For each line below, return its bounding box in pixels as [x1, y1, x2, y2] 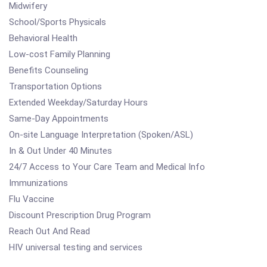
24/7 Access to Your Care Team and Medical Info [9, 162, 205, 172]
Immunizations [9, 178, 68, 188]
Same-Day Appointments [9, 113, 108, 124]
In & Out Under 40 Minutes [9, 145, 112, 156]
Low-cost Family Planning [9, 49, 110, 60]
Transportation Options [9, 81, 102, 92]
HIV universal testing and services [9, 242, 142, 253]
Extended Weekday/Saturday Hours [9, 97, 148, 108]
